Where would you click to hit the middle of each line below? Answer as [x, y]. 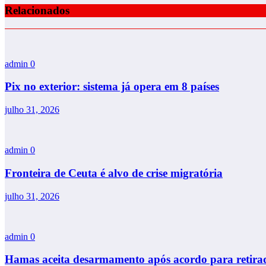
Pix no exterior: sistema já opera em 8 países [112, 87]
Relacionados [37, 10]
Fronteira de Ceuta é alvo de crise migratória [114, 173]
